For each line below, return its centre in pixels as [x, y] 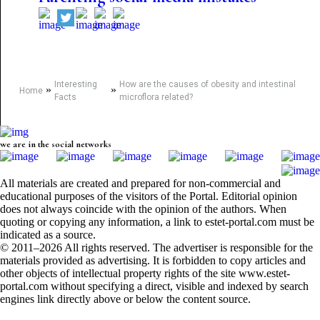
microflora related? [156, 97]
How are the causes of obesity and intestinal [207, 84]
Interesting [75, 84]
